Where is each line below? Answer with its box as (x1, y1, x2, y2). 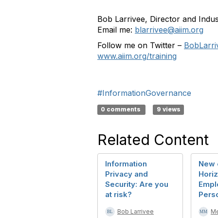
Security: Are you (105, 180, 168, 189)
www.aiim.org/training (97, 51, 177, 61)
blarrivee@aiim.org (135, 25, 203, 35)
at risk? (105, 190, 132, 199)
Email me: (97, 25, 135, 35)
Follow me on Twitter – (97, 40, 184, 50)
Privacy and (105, 169, 148, 179)
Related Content (97, 131, 209, 148)
